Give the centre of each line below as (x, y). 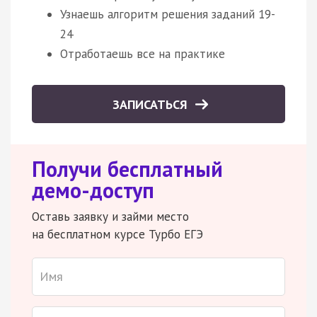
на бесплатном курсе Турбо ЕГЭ (117, 234)
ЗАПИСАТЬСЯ (152, 104)
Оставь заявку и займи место (110, 216)
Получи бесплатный (127, 168)
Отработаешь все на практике (143, 53)
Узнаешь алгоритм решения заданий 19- (168, 14)
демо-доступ (93, 190)
